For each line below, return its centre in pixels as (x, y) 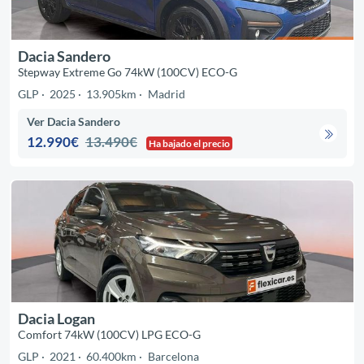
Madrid (166, 93)
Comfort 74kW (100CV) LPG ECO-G (109, 334)
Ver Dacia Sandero (74, 121)
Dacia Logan (56, 318)
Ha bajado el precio (190, 143)
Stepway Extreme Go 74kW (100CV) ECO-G (127, 71)
